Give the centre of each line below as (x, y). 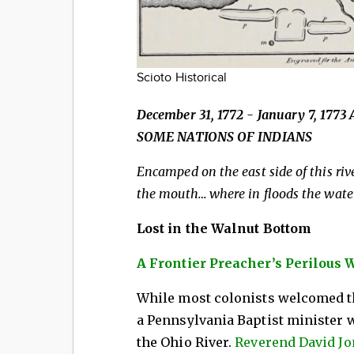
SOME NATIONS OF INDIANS (224, 137)
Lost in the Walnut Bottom (224, 229)
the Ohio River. (186, 343)
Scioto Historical (182, 78)
